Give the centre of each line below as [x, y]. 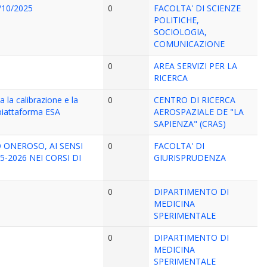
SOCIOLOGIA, [181, 32]
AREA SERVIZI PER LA [196, 66]
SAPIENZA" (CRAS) [190, 124]
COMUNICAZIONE [190, 44]
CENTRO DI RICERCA [195, 100]
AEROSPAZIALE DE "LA [199, 112]
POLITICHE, [177, 20]
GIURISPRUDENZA [190, 158]
